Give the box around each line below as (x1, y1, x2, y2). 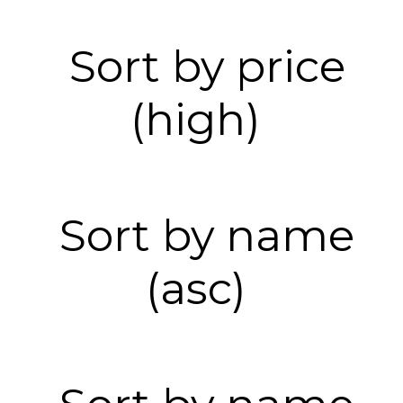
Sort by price (68, 40, 345, 94)
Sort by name (59, 209, 355, 263)
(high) (130, 93, 262, 147)
